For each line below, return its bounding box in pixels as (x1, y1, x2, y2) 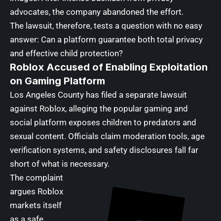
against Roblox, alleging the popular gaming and (10, 103, 188, 113)
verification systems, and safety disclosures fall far (10, 145, 198, 155)
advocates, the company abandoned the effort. (10, 6, 184, 17)
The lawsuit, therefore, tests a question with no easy (10, 20, 202, 31)
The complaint (10, 172, 63, 183)
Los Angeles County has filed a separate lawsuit (10, 89, 187, 100)
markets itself (10, 200, 62, 210)
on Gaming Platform (10, 74, 105, 87)
